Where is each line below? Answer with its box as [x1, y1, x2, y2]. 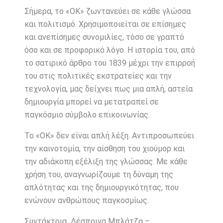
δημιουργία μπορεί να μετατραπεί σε [24, 97, 159, 107]
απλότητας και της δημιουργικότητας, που [24, 183, 179, 193]
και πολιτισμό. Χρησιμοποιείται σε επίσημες [24, 19, 186, 29]
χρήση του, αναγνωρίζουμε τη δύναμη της [24, 170, 173, 180]
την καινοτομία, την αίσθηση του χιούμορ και [24, 144, 185, 154]
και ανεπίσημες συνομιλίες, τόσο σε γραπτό [24, 32, 184, 42]
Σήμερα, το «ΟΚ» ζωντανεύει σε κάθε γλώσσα [24, 6, 191, 16]
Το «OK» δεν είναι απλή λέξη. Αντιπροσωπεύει [24, 131, 194, 141]
